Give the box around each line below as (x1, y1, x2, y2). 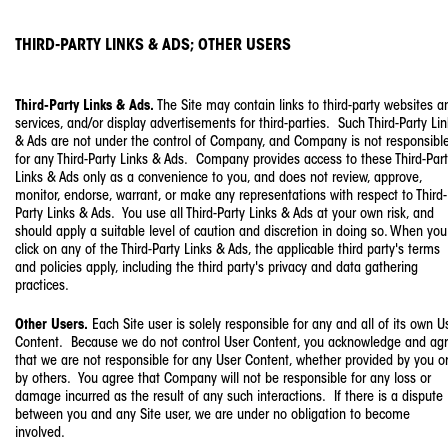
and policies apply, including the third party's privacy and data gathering (15, 260, 418, 276)
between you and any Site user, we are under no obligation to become (15, 407, 410, 423)
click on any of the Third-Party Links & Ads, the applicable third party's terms (15, 242, 440, 258)
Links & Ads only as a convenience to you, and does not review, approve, (15, 170, 422, 186)
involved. (15, 425, 65, 441)
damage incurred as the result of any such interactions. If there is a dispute (15, 389, 443, 405)
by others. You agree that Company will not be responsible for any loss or (15, 371, 431, 387)
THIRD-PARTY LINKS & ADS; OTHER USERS (15, 38, 291, 55)
